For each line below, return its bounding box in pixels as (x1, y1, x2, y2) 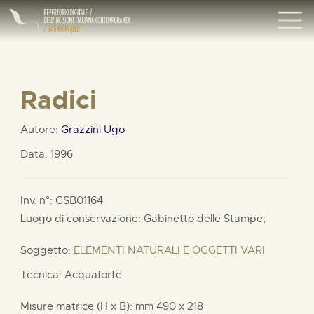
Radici (20, 83, 97, 116)
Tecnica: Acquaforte (20, 268, 122, 281)
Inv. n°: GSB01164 (20, 193, 103, 207)
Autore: (20, 123, 61, 136)
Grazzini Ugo (61, 123, 125, 136)
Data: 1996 (20, 147, 73, 161)
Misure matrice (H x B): (20, 299, 135, 313)
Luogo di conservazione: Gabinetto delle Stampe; (20, 212, 266, 225)
